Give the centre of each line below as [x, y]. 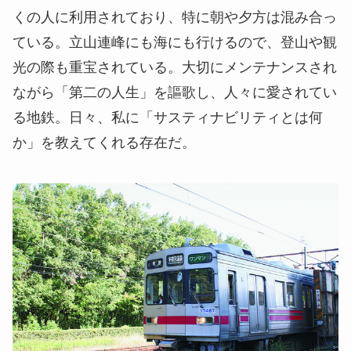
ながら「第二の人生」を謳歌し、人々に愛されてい [175, 92]
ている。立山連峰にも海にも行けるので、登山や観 [175, 42]
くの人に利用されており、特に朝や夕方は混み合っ [175, 17]
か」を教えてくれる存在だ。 [104, 142]
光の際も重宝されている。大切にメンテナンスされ [175, 67]
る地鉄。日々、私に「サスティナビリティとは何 [168, 117]
